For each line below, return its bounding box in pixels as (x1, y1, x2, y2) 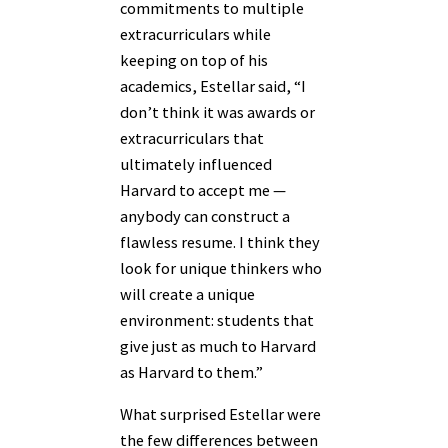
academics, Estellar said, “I (120, 76, 306, 97)
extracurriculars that (120, 128, 264, 149)
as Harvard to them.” (120, 362, 263, 383)
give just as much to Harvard (120, 336, 316, 357)
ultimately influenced (120, 154, 272, 175)
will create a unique (120, 284, 255, 305)
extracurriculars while (120, 24, 271, 45)
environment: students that (120, 310, 314, 331)
